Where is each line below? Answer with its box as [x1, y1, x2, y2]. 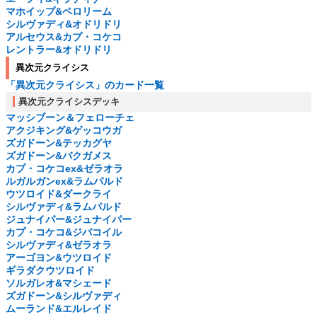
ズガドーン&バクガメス [6, 150, 112, 162]
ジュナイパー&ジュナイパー [6, 214, 132, 226]
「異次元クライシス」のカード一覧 [6, 79, 164, 91]
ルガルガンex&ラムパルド [6, 175, 123, 188]
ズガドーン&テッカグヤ [6, 137, 112, 149]
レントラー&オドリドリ [6, 44, 112, 56]
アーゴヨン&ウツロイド [6, 252, 112, 264]
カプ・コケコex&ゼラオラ [6, 163, 123, 175]
